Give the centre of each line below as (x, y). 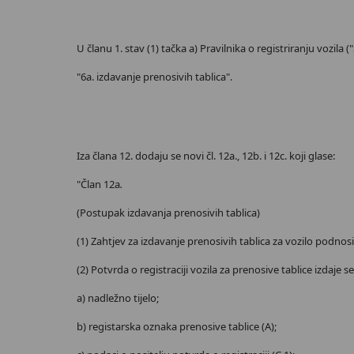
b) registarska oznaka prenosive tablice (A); (177, 326)
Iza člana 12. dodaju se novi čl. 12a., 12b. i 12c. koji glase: (206, 156)
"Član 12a (98, 184)
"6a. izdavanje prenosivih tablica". (154, 77)
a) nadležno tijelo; (118, 298)
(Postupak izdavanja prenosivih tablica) (168, 213)
